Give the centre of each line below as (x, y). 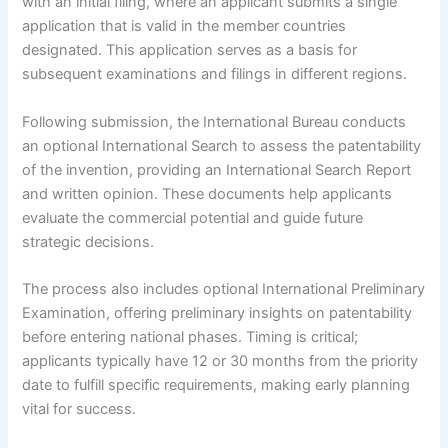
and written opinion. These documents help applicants (207, 193)
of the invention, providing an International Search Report (217, 169)
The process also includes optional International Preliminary (224, 289)
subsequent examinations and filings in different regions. (215, 74)
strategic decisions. (88, 241)
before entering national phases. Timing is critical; (190, 337)
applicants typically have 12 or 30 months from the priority (220, 361)
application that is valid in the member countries (184, 26)
